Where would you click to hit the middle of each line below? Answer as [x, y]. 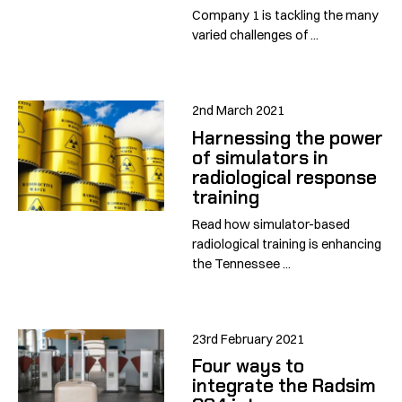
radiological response [285, 177]
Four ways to [249, 366]
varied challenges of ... [256, 35]
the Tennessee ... [242, 263]
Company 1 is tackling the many [286, 16]
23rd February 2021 [249, 340]
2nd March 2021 [239, 111]
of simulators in [261, 157]
